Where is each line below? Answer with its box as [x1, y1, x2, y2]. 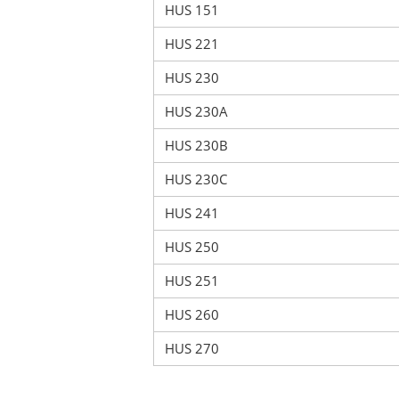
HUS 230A [165, 102, 228, 120]
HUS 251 [165, 272, 219, 289]
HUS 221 [165, 35, 219, 53]
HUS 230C [165, 170, 227, 188]
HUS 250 [165, 238, 219, 256]
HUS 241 [165, 204, 219, 222]
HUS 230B [165, 136, 228, 154]
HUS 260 [165, 305, 219, 323]
